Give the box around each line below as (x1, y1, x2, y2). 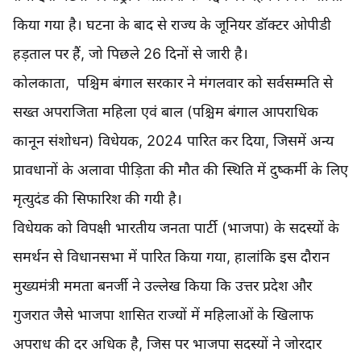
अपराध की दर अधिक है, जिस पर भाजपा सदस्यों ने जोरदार (13, 335, 322, 353)
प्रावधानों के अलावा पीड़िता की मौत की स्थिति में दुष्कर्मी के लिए (13, 161, 348, 179)
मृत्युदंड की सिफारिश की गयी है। (13, 190, 182, 208)
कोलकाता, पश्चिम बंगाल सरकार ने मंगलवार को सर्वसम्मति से (13, 74, 333, 92)
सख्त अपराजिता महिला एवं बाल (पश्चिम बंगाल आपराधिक (13, 103, 318, 121)
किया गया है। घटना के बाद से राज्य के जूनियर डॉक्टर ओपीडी (13, 16, 331, 34)
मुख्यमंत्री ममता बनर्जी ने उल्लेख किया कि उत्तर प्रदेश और (13, 277, 312, 295)
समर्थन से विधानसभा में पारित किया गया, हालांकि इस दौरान (13, 248, 330, 266)
